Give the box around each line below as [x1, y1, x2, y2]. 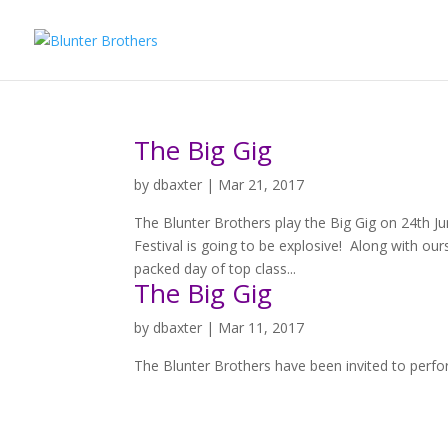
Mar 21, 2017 [218, 175, 305, 194]
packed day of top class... [134, 259, 297, 278]
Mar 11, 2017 [218, 318, 305, 337]
